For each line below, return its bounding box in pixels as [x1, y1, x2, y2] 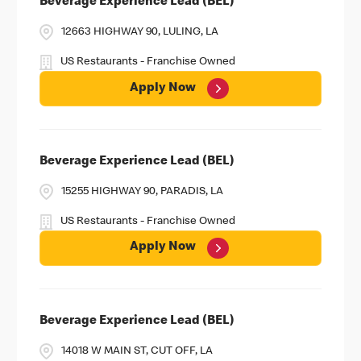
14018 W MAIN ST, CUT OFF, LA [61, 345, 213, 357]
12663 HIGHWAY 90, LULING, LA [61, 27, 218, 39]
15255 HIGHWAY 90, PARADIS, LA [61, 186, 223, 198]
